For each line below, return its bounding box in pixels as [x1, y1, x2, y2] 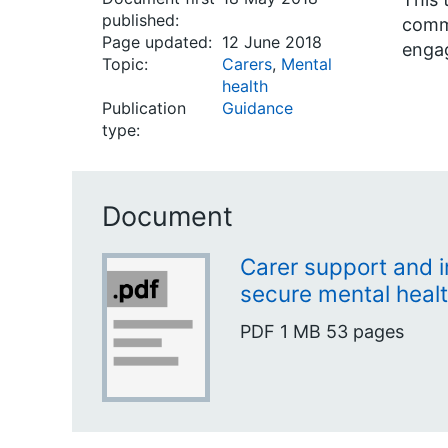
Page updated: [102, 32, 212, 52]
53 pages [326, 320, 404, 342]
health [222, 76, 268, 96]
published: [102, 10, 179, 30]
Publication [102, 98, 186, 118]
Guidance [222, 98, 293, 118]
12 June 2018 [222, 32, 322, 52]
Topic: [102, 54, 148, 74]
